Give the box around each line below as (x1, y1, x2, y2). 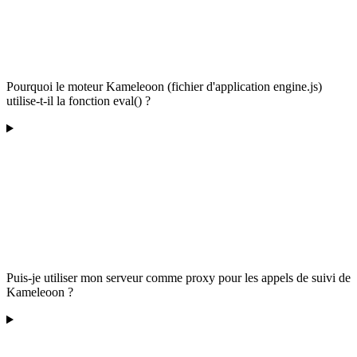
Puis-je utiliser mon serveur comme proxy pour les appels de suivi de (6, 271, 351, 285)
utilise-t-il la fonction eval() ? (6, 94, 151, 108)
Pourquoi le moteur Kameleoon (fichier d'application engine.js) (6, 80, 322, 94)
